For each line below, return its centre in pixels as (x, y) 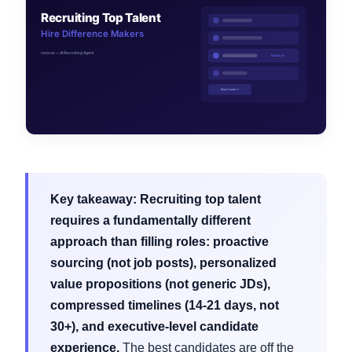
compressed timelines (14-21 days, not (165, 305)
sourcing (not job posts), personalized (163, 262)
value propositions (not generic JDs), (160, 284)
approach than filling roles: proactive (159, 241)
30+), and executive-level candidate (154, 326)
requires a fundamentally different (150, 220)
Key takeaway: (93, 199)
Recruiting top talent (200, 199)
